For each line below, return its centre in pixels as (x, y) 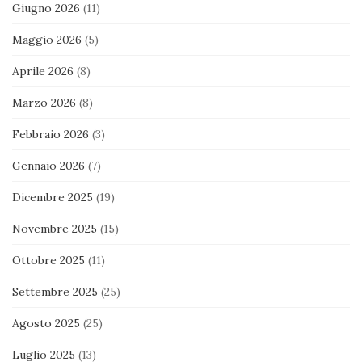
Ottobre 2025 (48, 260)
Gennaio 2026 (48, 165)
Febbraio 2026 (51, 134)
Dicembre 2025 (53, 197)
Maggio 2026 (47, 39)
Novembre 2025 (55, 228)
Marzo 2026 (44, 102)
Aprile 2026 (43, 71)
